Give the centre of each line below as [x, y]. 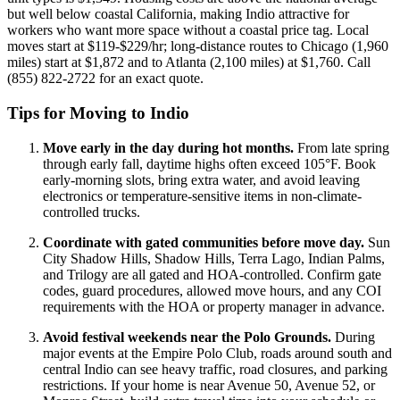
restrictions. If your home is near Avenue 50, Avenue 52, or [209, 385]
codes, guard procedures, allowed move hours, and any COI [212, 290]
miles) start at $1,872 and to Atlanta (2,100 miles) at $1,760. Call [189, 62]
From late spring [342, 147]
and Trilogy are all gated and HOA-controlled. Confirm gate [212, 274]
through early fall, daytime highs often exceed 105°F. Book [209, 163]
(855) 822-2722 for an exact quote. [105, 79]
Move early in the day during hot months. [168, 147]
